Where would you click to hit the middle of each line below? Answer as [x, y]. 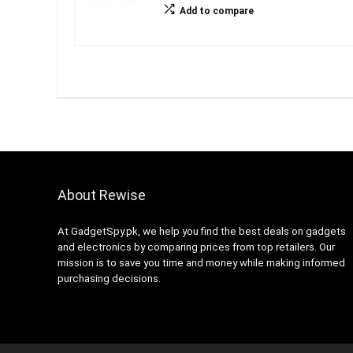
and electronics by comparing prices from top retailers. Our [196, 247]
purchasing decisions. [109, 278]
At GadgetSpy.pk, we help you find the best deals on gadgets [201, 231]
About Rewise [101, 195]
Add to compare [216, 11]
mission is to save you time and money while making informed [201, 262]
